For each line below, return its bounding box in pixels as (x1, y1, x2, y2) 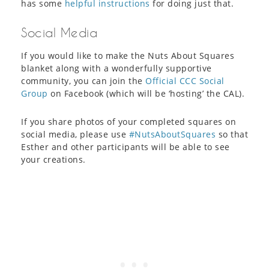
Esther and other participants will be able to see (21, 141, 230, 153)
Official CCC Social (145, 74, 225, 86)
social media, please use (21, 128, 129, 140)
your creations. (21, 153, 86, 165)
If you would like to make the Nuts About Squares (21, 49, 234, 61)
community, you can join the (21, 74, 145, 86)
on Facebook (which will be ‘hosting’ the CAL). (47, 87, 244, 99)
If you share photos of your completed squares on (21, 115, 236, 127)
